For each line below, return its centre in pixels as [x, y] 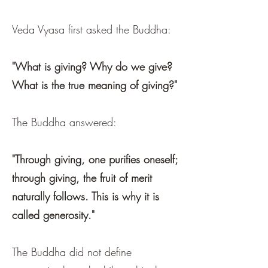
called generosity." [53, 215]
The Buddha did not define [72, 252]
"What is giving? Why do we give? [92, 67]
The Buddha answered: [64, 122]
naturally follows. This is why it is [86, 197]
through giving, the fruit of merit [82, 178]
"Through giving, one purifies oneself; [95, 159]
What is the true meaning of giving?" [95, 85]
